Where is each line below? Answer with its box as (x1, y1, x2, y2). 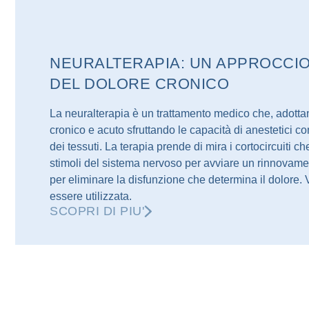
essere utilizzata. (50, 190, 132, 202)
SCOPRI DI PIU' (50, 204, 145, 218)
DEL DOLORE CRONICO (50, 75, 230, 92)
